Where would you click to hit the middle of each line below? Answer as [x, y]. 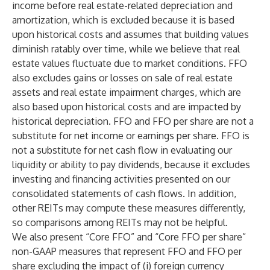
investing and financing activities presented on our [121, 179]
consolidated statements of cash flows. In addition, [124, 193]
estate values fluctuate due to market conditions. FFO [130, 63]
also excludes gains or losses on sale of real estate [122, 78]
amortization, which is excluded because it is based [123, 20]
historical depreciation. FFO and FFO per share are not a [133, 121]
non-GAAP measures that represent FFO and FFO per [127, 251]
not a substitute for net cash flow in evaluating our [122, 150]
